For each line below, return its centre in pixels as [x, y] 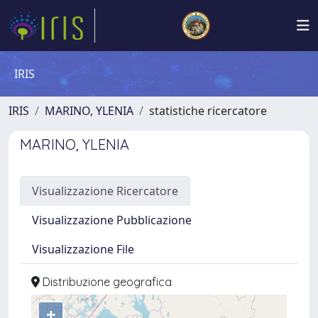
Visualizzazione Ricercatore [105, 191]
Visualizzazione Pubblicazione [112, 220]
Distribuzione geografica [106, 282]
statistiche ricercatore [208, 111]
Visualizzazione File [83, 249]
